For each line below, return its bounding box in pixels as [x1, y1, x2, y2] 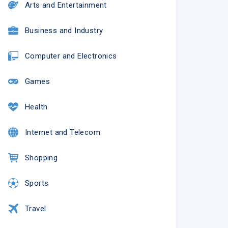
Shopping [24, 153, 58, 162]
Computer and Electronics [24, 51, 117, 61]
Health [24, 102, 48, 111]
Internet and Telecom [24, 127, 100, 137]
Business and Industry [24, 25, 103, 35]
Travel [24, 204, 46, 213]
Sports [24, 178, 49, 188]
